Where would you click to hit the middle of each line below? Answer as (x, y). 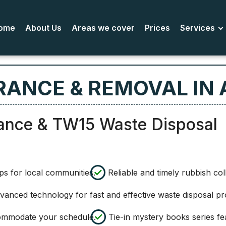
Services (197, 28)
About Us (43, 28)
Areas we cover (103, 28)
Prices (157, 28)
